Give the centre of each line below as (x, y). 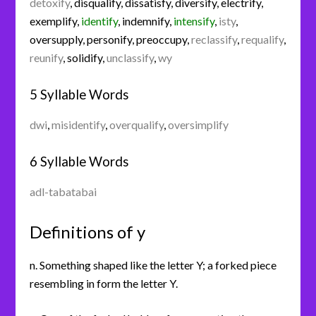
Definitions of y (88, 231)
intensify (194, 20)
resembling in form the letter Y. (104, 283)
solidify (85, 57)
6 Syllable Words (80, 161)
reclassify (214, 39)
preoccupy (162, 39)
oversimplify (199, 124)
